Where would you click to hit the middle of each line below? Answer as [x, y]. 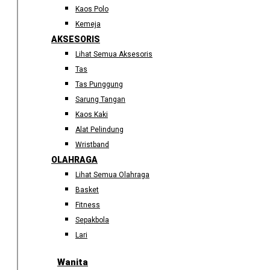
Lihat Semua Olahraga [112, 175]
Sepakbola [92, 220]
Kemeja [88, 24]
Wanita [73, 262]
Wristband [92, 145]
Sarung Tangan [100, 99]
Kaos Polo [92, 9]
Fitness [88, 205]
